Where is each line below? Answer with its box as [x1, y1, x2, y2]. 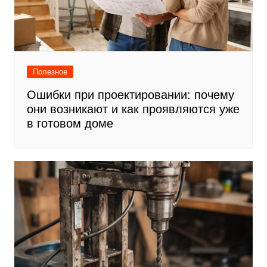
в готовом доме [26, 116, 113, 130]
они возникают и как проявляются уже [26, 102, 240, 116]
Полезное [32, 67, 67, 76]
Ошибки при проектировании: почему [26, 88, 234, 101]
